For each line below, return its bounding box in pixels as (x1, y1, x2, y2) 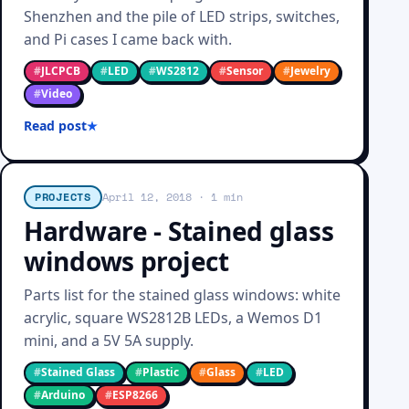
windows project (24, 244, 229, 278)
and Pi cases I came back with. (24, 29, 232, 49)
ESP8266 (112, 387, 158, 403)
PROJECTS (35, 189, 91, 204)
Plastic (142, 364, 179, 380)
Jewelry (290, 63, 330, 79)
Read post (24, 117, 87, 134)
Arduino (41, 387, 85, 403)
